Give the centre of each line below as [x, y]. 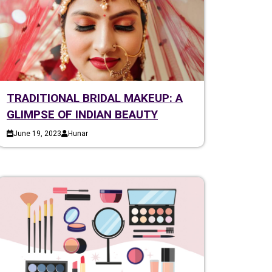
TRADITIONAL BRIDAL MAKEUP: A [95, 98]
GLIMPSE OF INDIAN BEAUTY [82, 114]
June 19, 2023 [37, 133]
